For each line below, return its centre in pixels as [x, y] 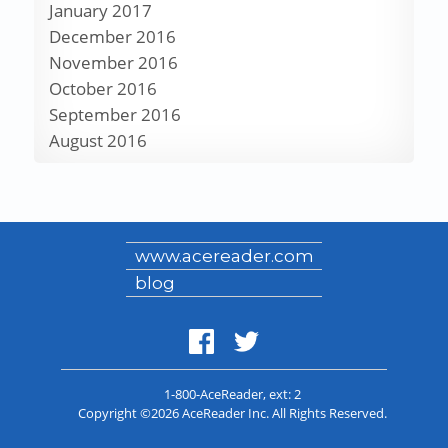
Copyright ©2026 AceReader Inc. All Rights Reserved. [232, 413]
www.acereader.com [224, 256]
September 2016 [114, 115]
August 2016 [97, 141]
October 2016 [102, 89]
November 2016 [113, 63]
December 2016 [112, 37]
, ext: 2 [281, 394]
